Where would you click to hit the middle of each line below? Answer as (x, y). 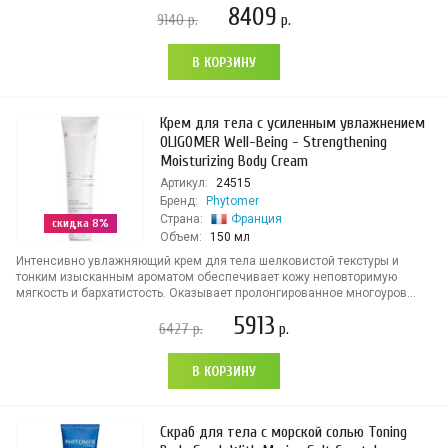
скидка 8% (80, 223)
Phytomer (232, 201)
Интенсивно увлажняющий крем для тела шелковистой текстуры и (207, 261)
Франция (256, 219)
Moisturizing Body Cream (234, 161)
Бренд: (179, 201)
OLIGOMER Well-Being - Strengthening (273, 142)
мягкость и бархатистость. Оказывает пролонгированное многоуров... (216, 293)
